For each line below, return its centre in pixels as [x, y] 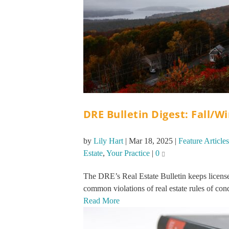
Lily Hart [108, 141]
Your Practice [128, 153]
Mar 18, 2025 [151, 141]
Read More [101, 201]
